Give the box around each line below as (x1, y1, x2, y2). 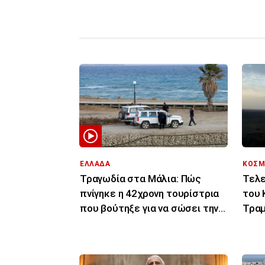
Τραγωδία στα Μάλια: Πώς (80, 172, 202, 185)
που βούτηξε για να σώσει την (80, 202, 219, 214)
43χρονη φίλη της (80, 216, 162, 229)
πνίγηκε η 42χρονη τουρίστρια (80, 187, 219, 199)
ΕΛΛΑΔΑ (80, 159, 111, 168)
